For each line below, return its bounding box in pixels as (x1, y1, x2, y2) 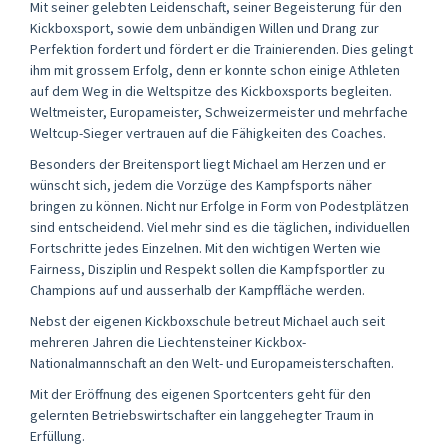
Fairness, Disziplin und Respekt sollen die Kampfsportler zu (30, 259, 385, 278)
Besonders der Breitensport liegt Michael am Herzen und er (30, 154, 386, 173)
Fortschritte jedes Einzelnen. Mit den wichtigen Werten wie (30, 238, 381, 257)
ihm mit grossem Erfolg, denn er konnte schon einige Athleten (30, 60, 400, 79)
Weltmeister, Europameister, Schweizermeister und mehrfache (30, 102, 408, 121)
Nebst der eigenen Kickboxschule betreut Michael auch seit (30, 311, 385, 330)
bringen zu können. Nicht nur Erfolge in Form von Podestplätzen (30, 196, 409, 215)
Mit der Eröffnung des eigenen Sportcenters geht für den (30, 384, 371, 403)
